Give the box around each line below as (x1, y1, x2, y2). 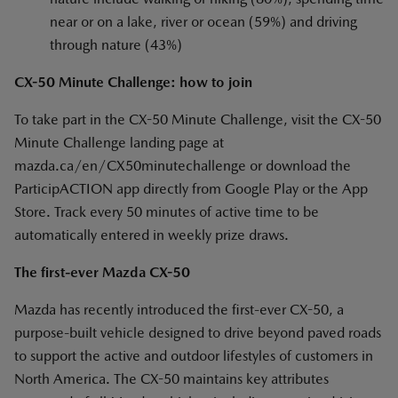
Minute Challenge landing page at (14, 134, 224, 151)
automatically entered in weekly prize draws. (14, 227, 289, 243)
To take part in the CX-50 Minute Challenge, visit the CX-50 (14, 111, 381, 128)
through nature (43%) (50, 36, 182, 53)
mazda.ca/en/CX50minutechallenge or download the (14, 157, 351, 174)
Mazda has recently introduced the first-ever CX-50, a (14, 301, 344, 318)
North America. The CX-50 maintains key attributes (14, 370, 329, 387)
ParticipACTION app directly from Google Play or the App (14, 180, 368, 197)
